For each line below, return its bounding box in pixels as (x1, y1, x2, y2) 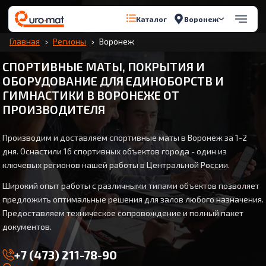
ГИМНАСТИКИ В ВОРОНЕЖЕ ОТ (2, 88, 179, 102)
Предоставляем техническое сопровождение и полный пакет (2, 208, 243, 218)
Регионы (53, 36, 86, 46)
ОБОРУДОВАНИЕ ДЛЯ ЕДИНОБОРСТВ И (2, 74, 224, 88)
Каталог (136, 15, 167, 23)
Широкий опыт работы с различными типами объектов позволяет (2, 180, 259, 191)
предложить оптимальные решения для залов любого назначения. (2, 194, 264, 204)
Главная (9, 36, 40, 46)
